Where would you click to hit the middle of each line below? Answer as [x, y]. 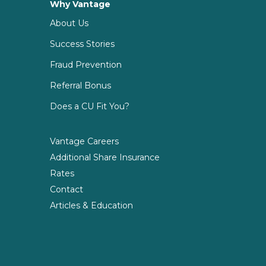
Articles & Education [92, 205]
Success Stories [83, 44]
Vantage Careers [85, 141]
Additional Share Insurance [105, 157]
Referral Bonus [81, 85]
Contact [67, 189]
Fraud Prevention [86, 64]
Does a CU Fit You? [90, 106]
